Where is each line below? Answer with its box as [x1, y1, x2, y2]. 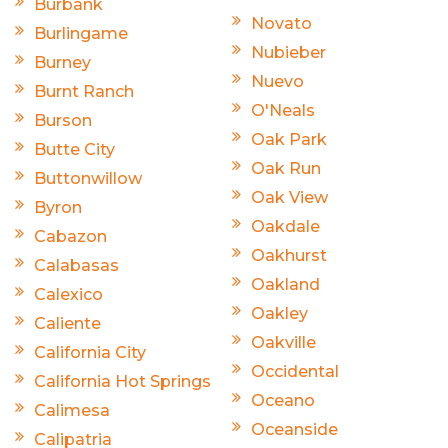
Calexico [34, 284, 103, 304]
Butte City [34, 139, 115, 159]
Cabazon [34, 226, 107, 246]
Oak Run [251, 158, 321, 178]
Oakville [251, 332, 316, 352]
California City [34, 342, 146, 362]
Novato [251, 13, 312, 33]
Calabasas [34, 255, 119, 275]
